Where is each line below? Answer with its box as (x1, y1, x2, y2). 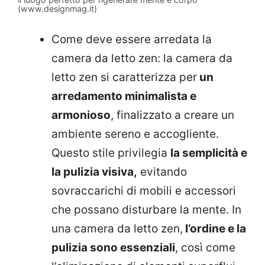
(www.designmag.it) (18, 4, 97, 14)
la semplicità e (170, 146, 247, 160)
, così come (175, 240, 235, 254)
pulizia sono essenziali (51, 240, 175, 254)
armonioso (51, 108, 111, 122)
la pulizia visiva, (51, 164, 137, 179)
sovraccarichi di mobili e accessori (51, 183, 236, 198)
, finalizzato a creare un (111, 108, 234, 122)
